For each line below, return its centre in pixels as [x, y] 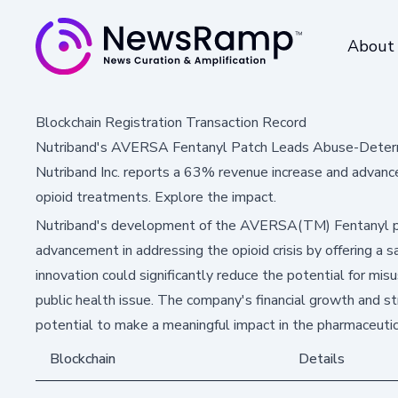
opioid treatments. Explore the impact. [156, 197]
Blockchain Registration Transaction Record [171, 122]
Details [322, 358]
